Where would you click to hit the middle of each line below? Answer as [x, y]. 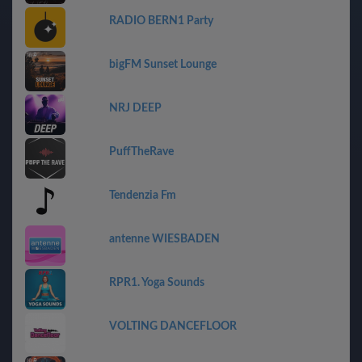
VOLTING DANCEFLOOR [173, 326]
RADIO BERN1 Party [161, 21]
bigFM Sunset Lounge [163, 65]
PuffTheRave [141, 152]
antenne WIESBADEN [164, 239]
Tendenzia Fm [143, 196]
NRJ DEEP [135, 108]
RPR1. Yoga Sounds [157, 283]
